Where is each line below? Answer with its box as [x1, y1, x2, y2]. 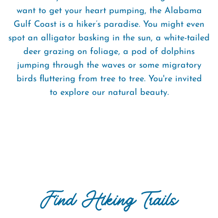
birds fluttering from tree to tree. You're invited [16, 74, 202, 84]
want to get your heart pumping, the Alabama [16, 6, 202, 16]
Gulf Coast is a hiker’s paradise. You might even [14, 20, 204, 29]
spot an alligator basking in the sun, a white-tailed [8, 34, 210, 43]
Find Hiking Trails [40, 185, 178, 214]
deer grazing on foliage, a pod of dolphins [23, 47, 195, 56]
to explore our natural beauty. [49, 88, 169, 97]
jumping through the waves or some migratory [17, 61, 201, 70]
